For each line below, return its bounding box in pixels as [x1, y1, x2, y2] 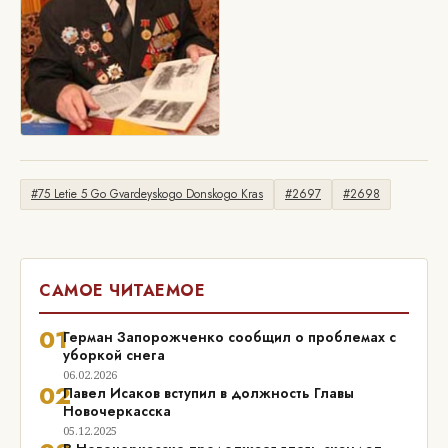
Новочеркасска [63, 401, 171, 421]
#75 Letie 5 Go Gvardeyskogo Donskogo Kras [31, 185, 263, 203]
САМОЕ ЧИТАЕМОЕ [39, 279, 205, 302]
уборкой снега [63, 345, 165, 365]
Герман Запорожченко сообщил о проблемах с [63, 327, 396, 347]
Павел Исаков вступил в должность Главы [63, 383, 354, 403]
